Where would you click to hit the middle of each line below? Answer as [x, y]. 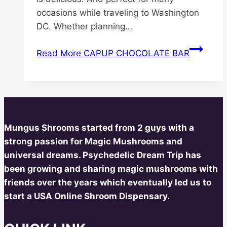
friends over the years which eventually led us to [108, 182]
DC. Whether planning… [84, 26]
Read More [59, 53]
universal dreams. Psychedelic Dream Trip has [103, 155]
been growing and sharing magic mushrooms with [111, 168]
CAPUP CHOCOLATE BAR [135, 53]
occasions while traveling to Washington [118, 12]
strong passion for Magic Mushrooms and [93, 141]
